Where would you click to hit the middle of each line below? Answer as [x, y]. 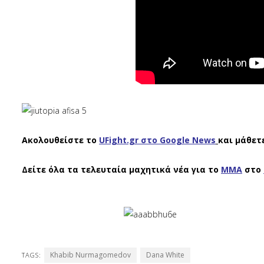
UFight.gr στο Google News [157, 140]
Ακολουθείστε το [59, 140]
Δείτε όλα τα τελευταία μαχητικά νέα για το [120, 169]
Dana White [165, 255]
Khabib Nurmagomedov [90, 255]
